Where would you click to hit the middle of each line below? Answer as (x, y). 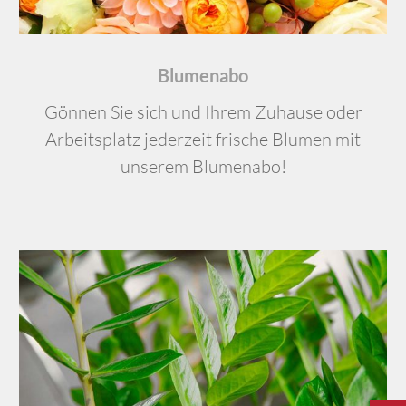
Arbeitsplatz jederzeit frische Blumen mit (203, 140)
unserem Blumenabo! (203, 167)
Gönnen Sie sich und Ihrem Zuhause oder (203, 112)
